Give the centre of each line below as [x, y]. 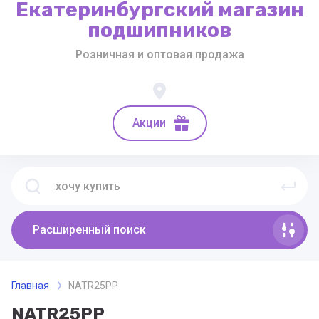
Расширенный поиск [89, 230]
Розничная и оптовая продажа [159, 54]
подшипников [159, 30]
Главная [30, 286]
